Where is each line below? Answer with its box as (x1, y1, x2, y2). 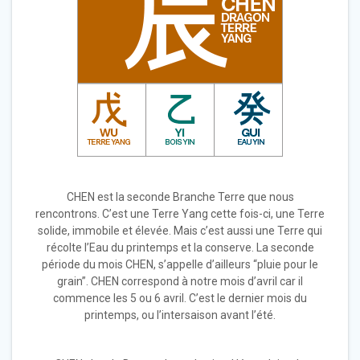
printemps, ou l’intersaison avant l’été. (84, 308, 276, 321)
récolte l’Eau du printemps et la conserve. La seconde (46, 240, 314, 254)
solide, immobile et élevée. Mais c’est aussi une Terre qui (38, 223, 322, 237)
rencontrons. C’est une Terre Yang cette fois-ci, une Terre (35, 207, 325, 220)
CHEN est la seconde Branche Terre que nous (66, 190, 294, 203)
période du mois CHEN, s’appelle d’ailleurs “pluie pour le (42, 257, 318, 271)
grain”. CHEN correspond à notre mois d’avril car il (57, 274, 303, 288)
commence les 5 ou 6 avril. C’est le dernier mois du (53, 291, 307, 305)
